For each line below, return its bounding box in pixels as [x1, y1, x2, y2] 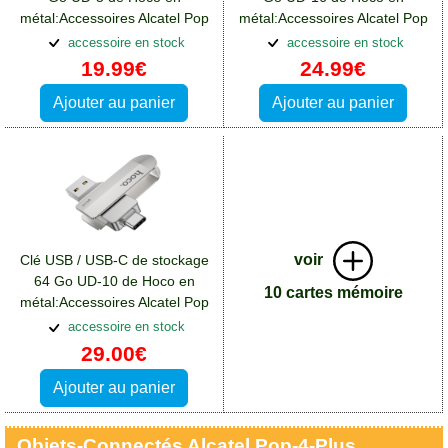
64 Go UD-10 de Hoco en [33, 273, 195, 290]
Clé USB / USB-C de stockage [19, 252, 209, 269]
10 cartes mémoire [263, 284, 403, 302]
